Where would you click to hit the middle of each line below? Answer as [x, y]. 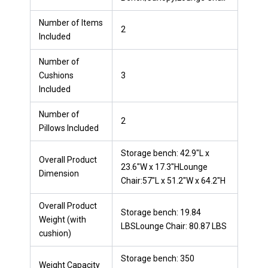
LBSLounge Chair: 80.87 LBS [174, 226]
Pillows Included [69, 128]
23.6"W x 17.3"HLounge [164, 167]
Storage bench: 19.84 [161, 212]
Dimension [59, 173]
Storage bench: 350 [158, 258]
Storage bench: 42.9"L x [165, 153]
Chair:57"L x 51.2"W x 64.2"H [173, 180]
